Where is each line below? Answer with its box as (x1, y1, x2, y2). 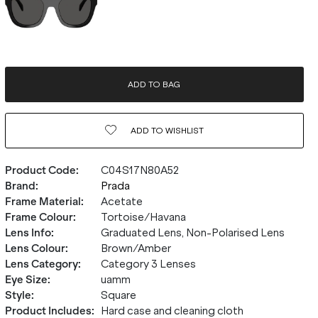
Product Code (4, 164, 76, 177)
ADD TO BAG (128, 79, 181, 89)
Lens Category (4, 258, 78, 270)
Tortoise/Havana (100, 211, 186, 224)
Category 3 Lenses (100, 258, 196, 270)
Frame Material (4, 195, 81, 208)
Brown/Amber (100, 242, 171, 255)
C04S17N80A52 (100, 164, 179, 177)
